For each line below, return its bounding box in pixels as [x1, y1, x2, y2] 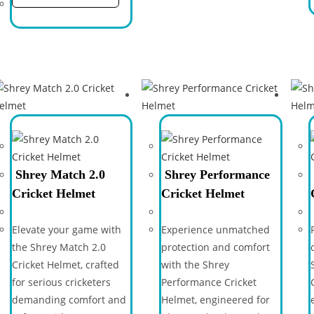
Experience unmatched [161, 222, 270, 236]
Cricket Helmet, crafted [11, 257, 119, 271]
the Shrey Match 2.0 [11, 240, 106, 254]
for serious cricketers [11, 275, 111, 289]
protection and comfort [161, 240, 270, 254]
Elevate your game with [11, 222, 121, 236]
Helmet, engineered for [161, 292, 270, 306]
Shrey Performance [164, 167, 270, 182]
